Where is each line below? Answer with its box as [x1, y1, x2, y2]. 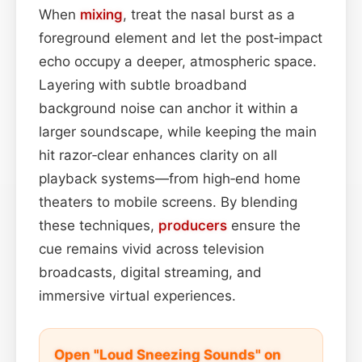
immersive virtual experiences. [39, 287, 236, 304]
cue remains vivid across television [39, 240, 264, 257]
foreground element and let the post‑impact [39, 29, 322, 46]
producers [158, 217, 227, 234]
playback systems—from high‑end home [39, 170, 301, 187]
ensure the [227, 217, 301, 234]
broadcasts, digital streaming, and [39, 263, 262, 280]
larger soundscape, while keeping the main [39, 123, 317, 140]
